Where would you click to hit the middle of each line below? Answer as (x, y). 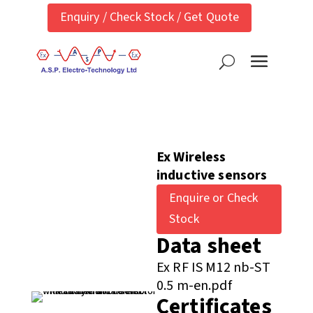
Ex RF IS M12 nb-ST (213, 267)
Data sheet (209, 246)
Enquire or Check (213, 198)
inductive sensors (212, 175)
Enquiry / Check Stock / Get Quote (150, 17)
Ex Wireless (191, 157)
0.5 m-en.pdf (194, 285)
